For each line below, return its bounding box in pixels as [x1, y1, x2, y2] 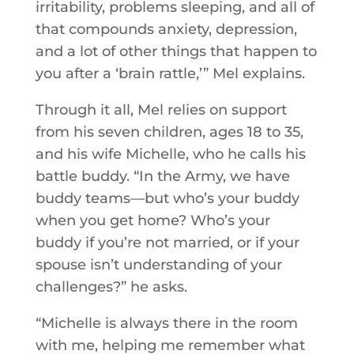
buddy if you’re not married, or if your [35, 234, 299, 251]
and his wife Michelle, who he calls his [35, 145, 306, 163]
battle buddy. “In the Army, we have [35, 168, 290, 185]
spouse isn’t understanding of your [35, 256, 282, 273]
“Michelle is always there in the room [35, 314, 298, 332]
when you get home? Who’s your [35, 212, 270, 229]
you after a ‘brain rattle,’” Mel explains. [35, 65, 305, 82]
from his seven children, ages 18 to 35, [35, 123, 303, 141]
